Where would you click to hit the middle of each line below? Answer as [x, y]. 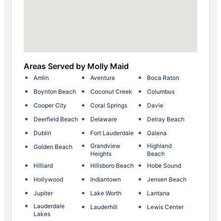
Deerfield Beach [56, 119]
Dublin [42, 133]
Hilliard [43, 166]
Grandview [105, 146]
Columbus [161, 92]
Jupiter [43, 193]
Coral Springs [109, 106]
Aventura [103, 78]
